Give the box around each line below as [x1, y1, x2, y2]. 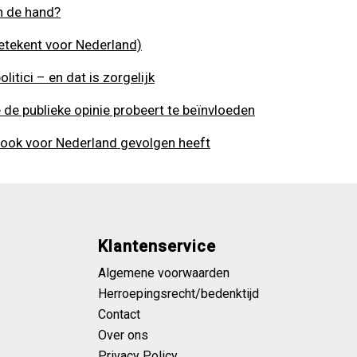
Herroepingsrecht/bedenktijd [98, 286, 259, 301]
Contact [98, 307, 140, 322]
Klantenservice [98, 237, 216, 256]
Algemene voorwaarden [98, 265, 229, 280]
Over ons [98, 328, 148, 343]
